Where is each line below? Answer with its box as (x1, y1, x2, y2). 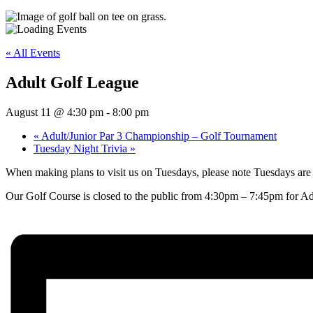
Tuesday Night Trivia (34, 142, 130, 154)
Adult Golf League (6, 73, 139, 92)
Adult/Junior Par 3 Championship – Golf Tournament (39, 129, 277, 142)
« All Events (6, 46, 60, 59)
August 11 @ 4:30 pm (6, 105, 103, 118)
